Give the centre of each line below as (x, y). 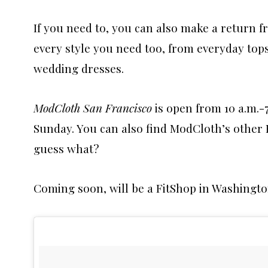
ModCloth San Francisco (93, 107)
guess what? (66, 148)
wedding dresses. (79, 68)
